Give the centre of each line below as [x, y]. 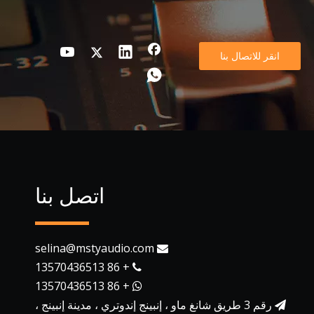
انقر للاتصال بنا [250, 56]
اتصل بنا [70, 196]
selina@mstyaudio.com [95, 248]
